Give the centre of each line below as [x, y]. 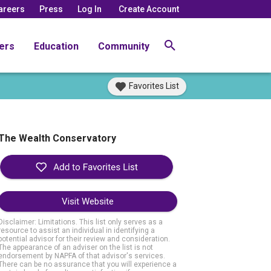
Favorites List [154, 86]
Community [124, 46]
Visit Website [87, 202]
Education [56, 46]
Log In [90, 9]
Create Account [149, 9]
